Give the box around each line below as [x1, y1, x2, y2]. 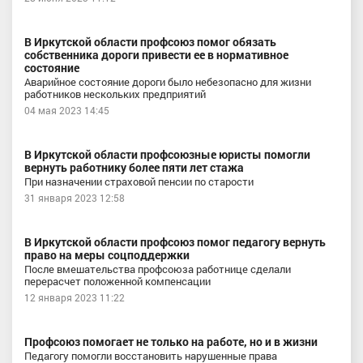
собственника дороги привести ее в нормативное [24, 47, 288, 62]
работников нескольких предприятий [24, 87, 206, 101]
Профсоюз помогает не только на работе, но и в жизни [24, 334, 318, 349]
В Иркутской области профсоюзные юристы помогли [24, 147, 310, 162]
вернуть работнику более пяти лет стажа [24, 160, 244, 175]
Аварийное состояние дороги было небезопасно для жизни [24, 75, 311, 89]
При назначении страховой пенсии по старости [24, 174, 254, 189]
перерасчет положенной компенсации [24, 274, 211, 288]
